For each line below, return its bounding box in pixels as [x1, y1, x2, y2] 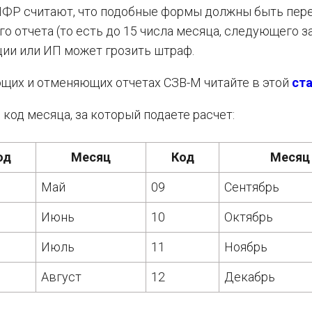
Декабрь [224, 270, 276, 284]
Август [41, 270, 82, 284]
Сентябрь [224, 180, 280, 194]
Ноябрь [224, 240, 268, 254]
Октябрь [224, 210, 274, 224]
